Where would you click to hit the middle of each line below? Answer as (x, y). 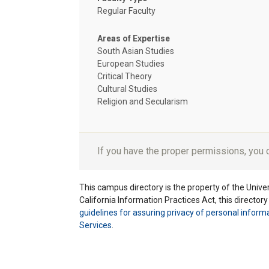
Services (95, 225)
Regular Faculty (126, 11)
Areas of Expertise (134, 38)
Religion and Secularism (143, 101)
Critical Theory (125, 76)
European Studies (131, 63)
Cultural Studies (127, 89)
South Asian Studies (136, 51)
